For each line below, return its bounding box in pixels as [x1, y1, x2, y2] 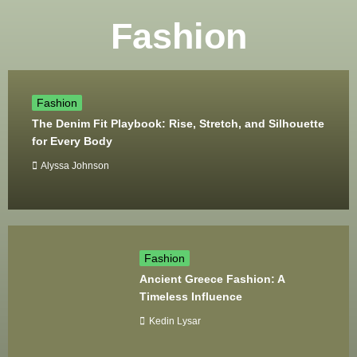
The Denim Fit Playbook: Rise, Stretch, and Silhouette [32, 117, 324, 130]
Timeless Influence [139, 290, 243, 303]
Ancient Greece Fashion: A [139, 273, 285, 285]
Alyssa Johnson [41, 159, 109, 171]
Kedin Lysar [149, 315, 202, 327]
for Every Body [32, 135, 112, 147]
